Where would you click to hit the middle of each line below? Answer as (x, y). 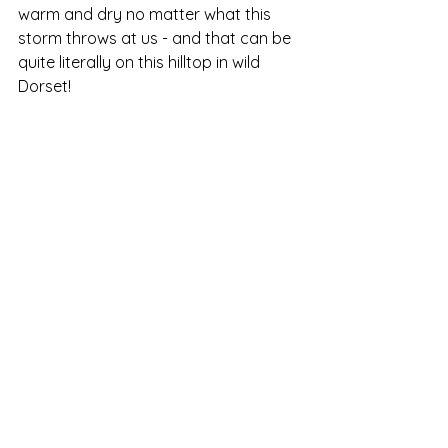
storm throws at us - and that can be (156, 38)
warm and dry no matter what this (146, 14)
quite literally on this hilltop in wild (141, 62)
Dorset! (44, 86)
